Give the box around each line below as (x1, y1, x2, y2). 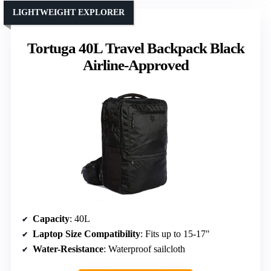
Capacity (33, 213, 70, 224)
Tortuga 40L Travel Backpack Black (27, 39, 244, 56)
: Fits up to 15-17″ (140, 228, 210, 239)
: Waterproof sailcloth (103, 243, 185, 254)
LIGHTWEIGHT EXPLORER (13, 7, 125, 17)
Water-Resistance (33, 243, 103, 254)
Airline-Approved (82, 56, 189, 73)
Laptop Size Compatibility (33, 228, 140, 239)
